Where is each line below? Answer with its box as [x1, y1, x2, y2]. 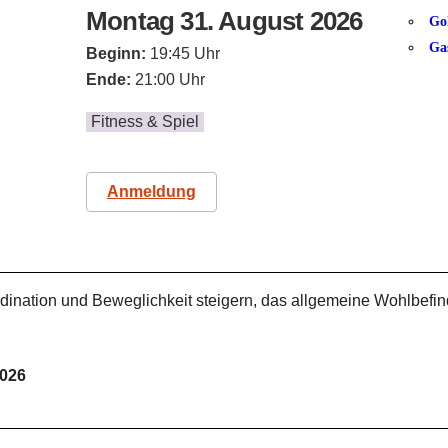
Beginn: [86, 45, 146, 62]
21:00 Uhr [135, 71, 205, 88]
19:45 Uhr [146, 45, 220, 62]
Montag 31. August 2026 [86, 6, 363, 36]
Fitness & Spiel [91, 113, 199, 130]
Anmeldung [107, 183, 196, 200]
